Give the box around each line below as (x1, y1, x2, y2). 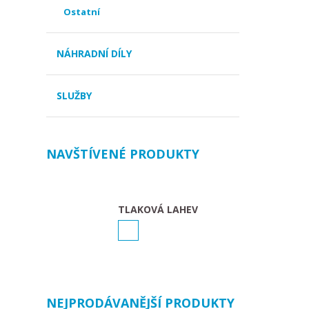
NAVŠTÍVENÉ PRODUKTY (46, 146, 200, 162)
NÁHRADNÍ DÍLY (57, 47, 132, 60)
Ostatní (63, 6, 101, 18)
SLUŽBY (57, 89, 92, 102)
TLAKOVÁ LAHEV (118, 202, 199, 216)
